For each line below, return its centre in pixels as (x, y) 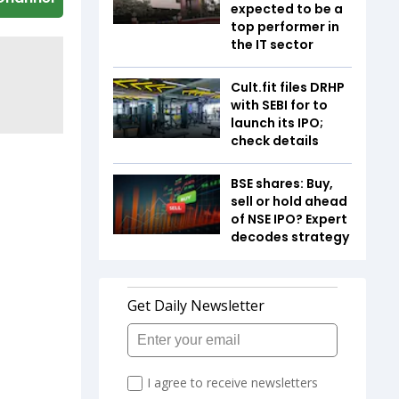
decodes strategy (291, 236)
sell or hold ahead (289, 201)
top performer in (285, 26)
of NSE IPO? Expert (289, 219)
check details (275, 140)
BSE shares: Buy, (282, 183)
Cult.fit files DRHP (288, 87)
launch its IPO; (277, 122)
